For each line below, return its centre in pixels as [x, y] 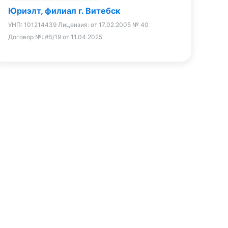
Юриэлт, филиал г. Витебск [64, 11]
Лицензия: [74, 25]
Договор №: [26, 37]
